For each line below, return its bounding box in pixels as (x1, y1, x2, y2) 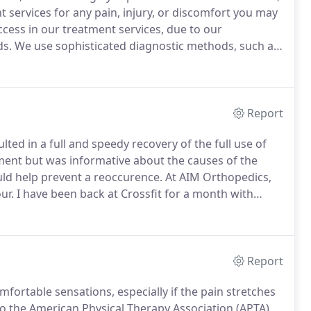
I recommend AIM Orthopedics (113, 203, 279, 218)
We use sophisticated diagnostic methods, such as (12, 38, 279, 53)
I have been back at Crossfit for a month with (14, 186, 253, 201)
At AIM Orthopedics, (162, 169, 271, 185)
